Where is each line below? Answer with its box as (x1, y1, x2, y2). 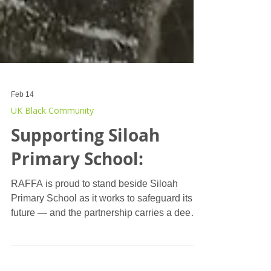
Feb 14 (11, 120, 34, 129)
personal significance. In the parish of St (11, 252, 107, 263)
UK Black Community (11, 135, 94, 146)
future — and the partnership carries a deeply (11, 238, 203, 248)
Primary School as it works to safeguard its (11, 223, 192, 233)
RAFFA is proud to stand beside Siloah (11, 209, 178, 219)
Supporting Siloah (11, 154, 160, 177)
